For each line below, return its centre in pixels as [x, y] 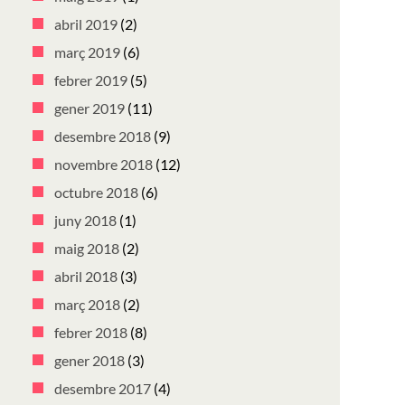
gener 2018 [89, 360]
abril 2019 [86, 24]
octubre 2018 [96, 192]
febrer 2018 [91, 332]
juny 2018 [85, 220]
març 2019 [87, 52]
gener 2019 [89, 108]
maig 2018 [87, 248]
